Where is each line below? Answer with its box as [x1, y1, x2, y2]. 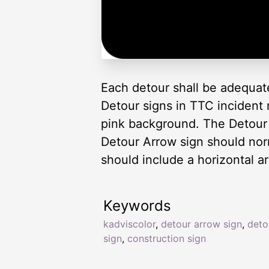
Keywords [103, 197, 171, 215]
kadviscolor [103, 218, 156, 231]
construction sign [127, 232, 206, 245]
